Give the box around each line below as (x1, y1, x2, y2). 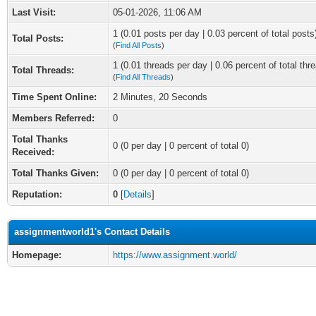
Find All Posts (116, 41, 162, 49)
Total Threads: (12, 65, 74, 75)
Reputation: (12, 189, 62, 200)
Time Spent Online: (12, 92, 97, 102)
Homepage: (12, 250, 61, 260)
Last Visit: (12, 7, 56, 18)
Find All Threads (116, 73, 171, 81)
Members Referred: (12, 113, 95, 123)
